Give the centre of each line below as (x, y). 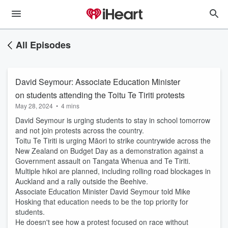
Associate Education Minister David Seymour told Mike (103, 191)
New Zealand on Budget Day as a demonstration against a (109, 151)
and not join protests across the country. (80, 130)
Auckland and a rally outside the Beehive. (82, 181)
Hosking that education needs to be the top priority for (102, 202)
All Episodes (43, 45)
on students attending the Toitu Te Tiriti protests (100, 95)
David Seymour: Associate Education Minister (98, 82)
